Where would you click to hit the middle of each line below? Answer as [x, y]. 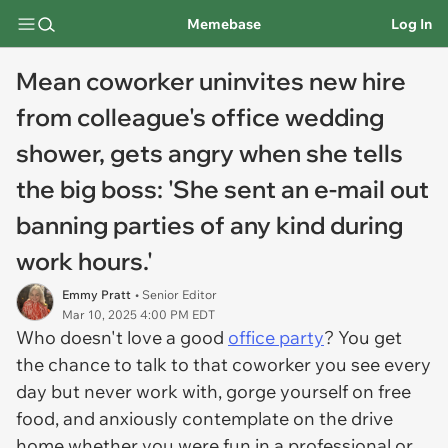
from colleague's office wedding [200, 117]
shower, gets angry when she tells [209, 153]
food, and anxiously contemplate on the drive [204, 418]
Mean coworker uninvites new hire [211, 81]
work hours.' [84, 261]
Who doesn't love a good [122, 337]
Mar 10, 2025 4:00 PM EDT [138, 314]
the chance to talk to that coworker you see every [223, 364]
